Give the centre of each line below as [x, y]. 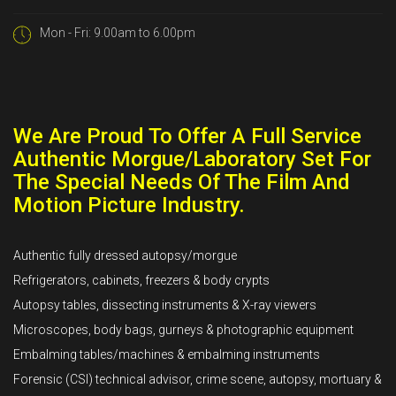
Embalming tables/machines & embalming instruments [167, 354]
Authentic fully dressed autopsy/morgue [125, 255]
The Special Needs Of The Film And [182, 182]
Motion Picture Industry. [129, 205]
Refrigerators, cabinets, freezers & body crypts [141, 280]
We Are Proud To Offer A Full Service [187, 136]
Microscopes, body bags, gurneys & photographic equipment [183, 330]
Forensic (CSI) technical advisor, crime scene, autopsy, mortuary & [198, 379]
